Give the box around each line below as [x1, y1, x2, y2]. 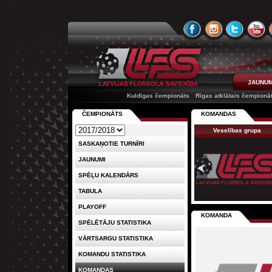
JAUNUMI [78, 156, 106, 163]
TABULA [78, 188, 102, 194]
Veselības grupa [212, 127, 261, 134]
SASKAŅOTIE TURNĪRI [78, 140, 144, 147]
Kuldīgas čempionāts [127, 92, 189, 99]
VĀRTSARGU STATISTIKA [78, 235, 153, 242]
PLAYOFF [78, 203, 106, 210]
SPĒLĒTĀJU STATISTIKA [78, 219, 151, 226]
